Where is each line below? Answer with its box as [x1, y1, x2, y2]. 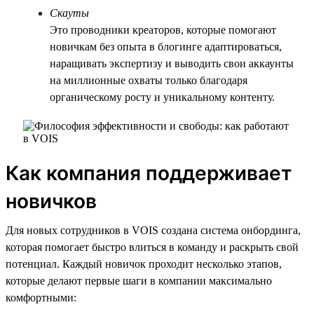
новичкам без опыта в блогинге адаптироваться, [50, 40, 282, 53]
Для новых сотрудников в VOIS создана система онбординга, [6, 224, 301, 236]
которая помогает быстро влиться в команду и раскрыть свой [6, 240, 299, 253]
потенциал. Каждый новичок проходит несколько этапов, [6, 257, 282, 270]
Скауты [50, 6, 89, 19]
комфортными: [6, 291, 76, 303]
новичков [6, 189, 97, 213]
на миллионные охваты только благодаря [50, 74, 247, 86]
